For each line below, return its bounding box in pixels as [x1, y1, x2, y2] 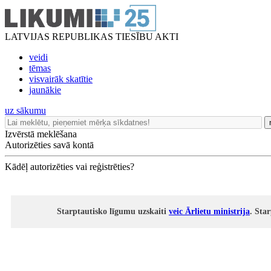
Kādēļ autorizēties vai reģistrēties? [5, 162, 134, 172]
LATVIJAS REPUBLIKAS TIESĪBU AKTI [5, 31, 178, 42]
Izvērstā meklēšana [5, 129, 77, 139]
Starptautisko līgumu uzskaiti [57, 207, 169, 216]
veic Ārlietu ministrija [169, 207, 250, 216]
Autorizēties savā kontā [5, 140, 94, 150]
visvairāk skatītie [29, 74, 93, 84]
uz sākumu [5, 105, 46, 116]
